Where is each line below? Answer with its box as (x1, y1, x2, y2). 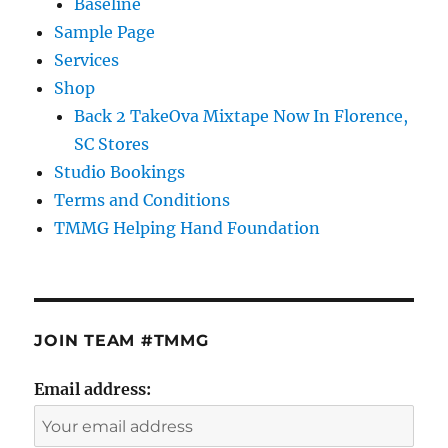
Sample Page (54, 22, 156, 43)
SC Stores (74, 134, 150, 155)
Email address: (34, 379, 152, 400)
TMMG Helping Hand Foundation (54, 218, 321, 239)
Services (54, 50, 120, 71)
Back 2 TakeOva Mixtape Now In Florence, (74, 106, 409, 127)
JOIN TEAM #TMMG (34, 331, 209, 351)
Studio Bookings (54, 162, 186, 183)
